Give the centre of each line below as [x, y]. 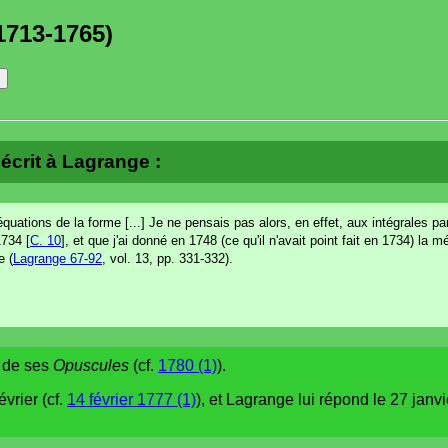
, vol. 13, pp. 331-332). [167, 258]
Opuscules [91, 365]
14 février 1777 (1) [131, 399]
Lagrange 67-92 [57, 258]
